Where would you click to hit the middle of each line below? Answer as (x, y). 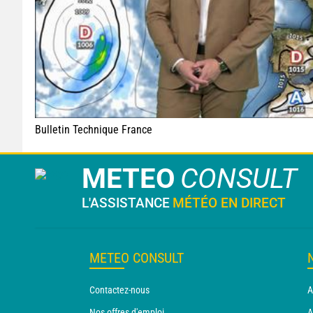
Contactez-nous (119, 290)
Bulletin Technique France (94, 129)
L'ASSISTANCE (126, 203)
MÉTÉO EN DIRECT (229, 203)
